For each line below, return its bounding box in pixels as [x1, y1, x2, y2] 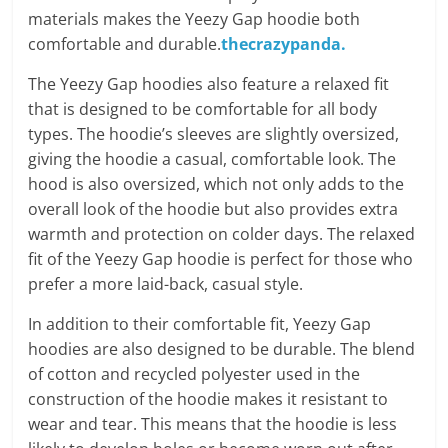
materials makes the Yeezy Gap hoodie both [28, 8, 361, 30]
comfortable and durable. [28, 33, 222, 55]
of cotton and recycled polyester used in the [28, 363, 361, 385]
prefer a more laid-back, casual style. [28, 273, 304, 295]
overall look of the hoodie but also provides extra [28, 198, 399, 220]
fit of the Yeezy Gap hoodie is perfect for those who [28, 248, 414, 270]
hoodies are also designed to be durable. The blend [28, 338, 416, 360]
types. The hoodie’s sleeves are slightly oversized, [28, 123, 400, 145]
